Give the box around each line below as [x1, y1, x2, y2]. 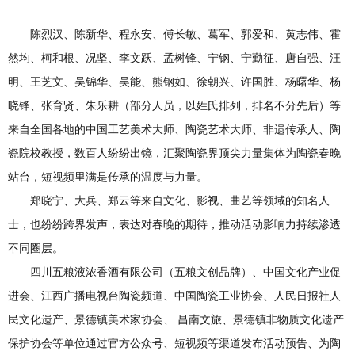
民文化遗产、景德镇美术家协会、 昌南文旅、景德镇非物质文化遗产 [8, 313, 344, 326]
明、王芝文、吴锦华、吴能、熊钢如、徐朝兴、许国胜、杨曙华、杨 [8, 75, 341, 88]
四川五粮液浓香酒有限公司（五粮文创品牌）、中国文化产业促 [30, 265, 341, 278]
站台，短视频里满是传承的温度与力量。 [8, 170, 208, 183]
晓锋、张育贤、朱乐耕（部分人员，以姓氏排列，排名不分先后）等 [8, 99, 341, 112]
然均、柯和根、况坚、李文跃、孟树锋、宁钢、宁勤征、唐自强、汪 [8, 52, 341, 64]
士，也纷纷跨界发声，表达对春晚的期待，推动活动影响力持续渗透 [8, 218, 341, 231]
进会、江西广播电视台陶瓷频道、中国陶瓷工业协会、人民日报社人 [8, 289, 341, 302]
